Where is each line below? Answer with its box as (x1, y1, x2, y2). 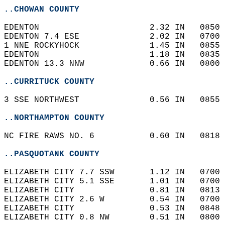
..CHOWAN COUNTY (4, 5, 79, 14)
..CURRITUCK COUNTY (4, 77, 94, 86)
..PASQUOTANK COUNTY (4, 150, 99, 159)
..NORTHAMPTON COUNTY (4, 114, 104, 123)
